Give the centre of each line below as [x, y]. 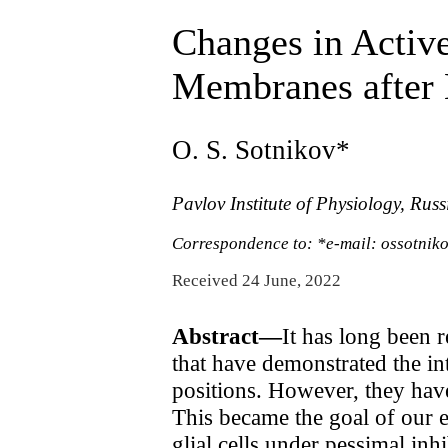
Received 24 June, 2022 [256, 281]
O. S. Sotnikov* [261, 149]
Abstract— [227, 336]
